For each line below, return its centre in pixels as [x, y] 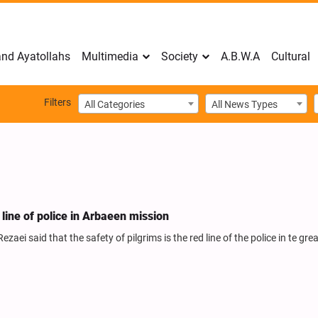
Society [180, 56]
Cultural [291, 56]
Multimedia [110, 56]
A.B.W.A [240, 56]
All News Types [245, 104]
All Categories [115, 104]
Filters [57, 103]
